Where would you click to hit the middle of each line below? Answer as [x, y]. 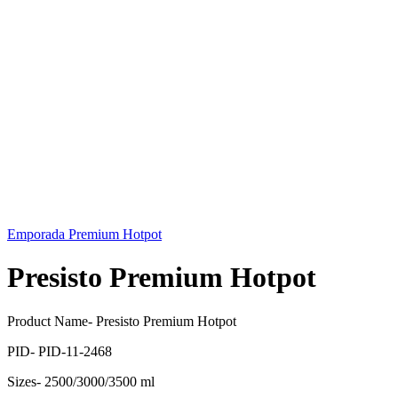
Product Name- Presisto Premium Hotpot [122, 321]
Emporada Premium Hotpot [84, 234]
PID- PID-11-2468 [60, 351]
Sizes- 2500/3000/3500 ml [81, 381]
